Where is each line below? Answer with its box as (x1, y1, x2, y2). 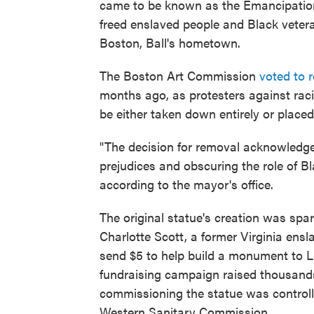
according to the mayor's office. (100, 175, 273, 193)
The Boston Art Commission (100, 67, 259, 84)
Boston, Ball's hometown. (100, 34, 240, 51)
